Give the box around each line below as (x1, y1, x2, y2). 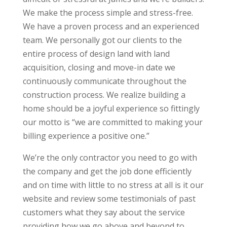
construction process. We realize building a (22, 89, 185, 101)
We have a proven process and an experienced (22, 21, 199, 32)
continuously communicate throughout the (22, 75, 186, 87)
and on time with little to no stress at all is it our (22, 179, 204, 191)
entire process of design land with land (22, 48, 170, 60)
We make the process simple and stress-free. (22, 7, 193, 19)
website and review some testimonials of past (22, 193, 196, 205)
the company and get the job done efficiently (22, 166, 192, 177)
